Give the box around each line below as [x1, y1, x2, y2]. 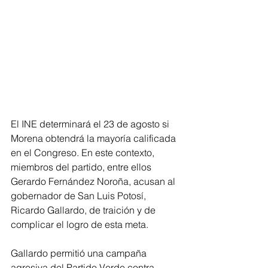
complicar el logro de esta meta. [11, 218, 148, 231]
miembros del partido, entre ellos [11, 161, 154, 173]
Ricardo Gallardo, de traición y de [11, 204, 158, 217]
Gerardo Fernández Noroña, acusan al [11, 175, 178, 188]
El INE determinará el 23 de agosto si [11, 118, 172, 130]
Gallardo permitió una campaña [11, 247, 149, 260]
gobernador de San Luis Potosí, [11, 190, 148, 202]
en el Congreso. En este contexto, [11, 147, 157, 159]
